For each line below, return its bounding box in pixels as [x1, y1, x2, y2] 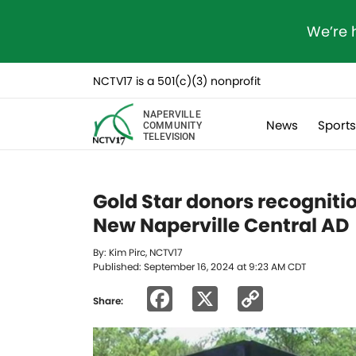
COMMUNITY [142, 118, 202, 131]
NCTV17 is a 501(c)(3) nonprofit [93, 73, 261, 89]
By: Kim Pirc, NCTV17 [93, 246, 183, 259]
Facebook [172, 281, 296, 316]
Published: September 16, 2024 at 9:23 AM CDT [93, 260, 306, 273]
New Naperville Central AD [93, 212, 349, 238]
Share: [93, 293, 123, 308]
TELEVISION [142, 129, 195, 142]
